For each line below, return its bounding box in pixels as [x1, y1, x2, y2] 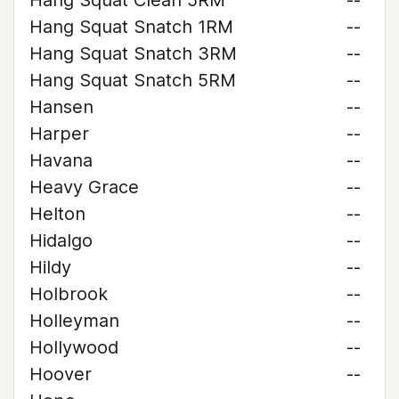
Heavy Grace [29, 176, 139, 198]
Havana [29, 150, 93, 171]
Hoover [29, 363, 92, 385]
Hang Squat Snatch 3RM [29, 43, 237, 64]
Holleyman [29, 310, 119, 331]
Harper [29, 123, 89, 144]
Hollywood [29, 337, 118, 358]
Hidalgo [29, 230, 93, 251]
